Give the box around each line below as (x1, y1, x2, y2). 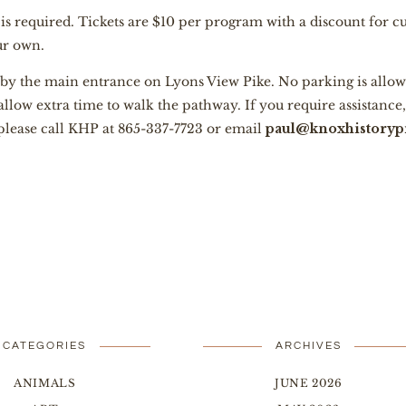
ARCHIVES (275, 340, 342, 352)
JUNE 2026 (275, 376, 343, 390)
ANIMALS (14, 376, 76, 390)
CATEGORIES (3, 340, 87, 352)
